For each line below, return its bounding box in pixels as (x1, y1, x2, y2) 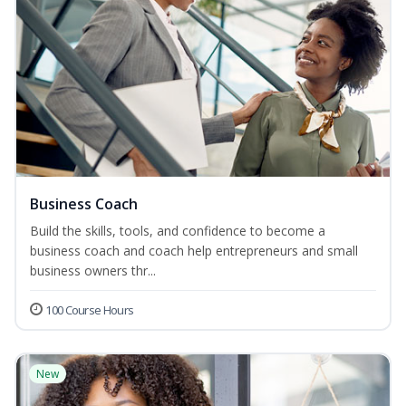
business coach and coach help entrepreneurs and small (30, 242, 358, 260)
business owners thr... (30, 262, 156, 280)
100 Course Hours (45, 302, 134, 319)
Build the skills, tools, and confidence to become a (30, 222, 325, 240)
